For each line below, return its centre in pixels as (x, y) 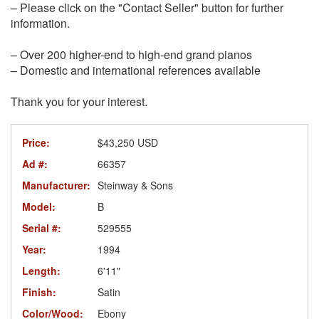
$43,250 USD (128, 142)
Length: (41, 270)
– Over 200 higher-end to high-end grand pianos (131, 54)
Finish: (39, 292)
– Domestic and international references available (136, 70)
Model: (39, 206)
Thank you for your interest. (79, 101)
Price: (36, 142)
